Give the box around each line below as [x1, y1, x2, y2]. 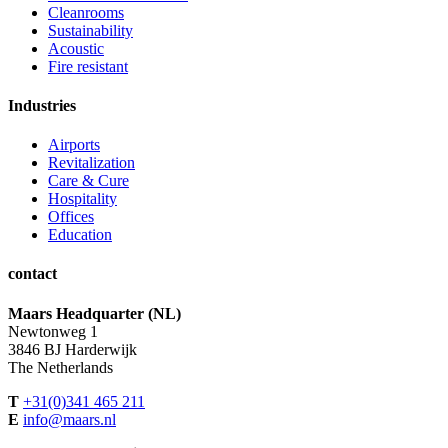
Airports [48, 136, 100, 154]
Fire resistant [48, 57, 128, 75]
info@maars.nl [23, 410, 116, 428]
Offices [48, 208, 94, 226]
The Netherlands [8, 358, 113, 376]
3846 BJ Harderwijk [8, 340, 137, 358]
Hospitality [48, 190, 117, 208]
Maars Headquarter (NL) [8, 304, 181, 322]
